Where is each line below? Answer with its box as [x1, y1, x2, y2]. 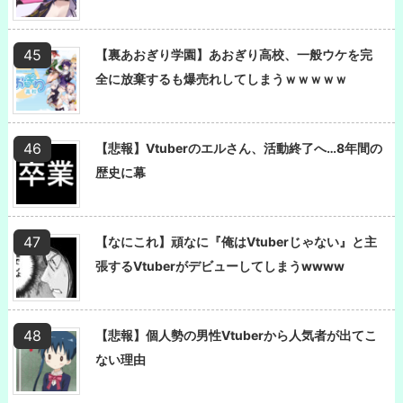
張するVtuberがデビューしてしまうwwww [95, 257, 345, 273]
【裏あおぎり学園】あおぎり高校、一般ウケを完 [95, 46, 372, 62]
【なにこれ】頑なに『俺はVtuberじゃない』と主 [95, 233, 377, 249]
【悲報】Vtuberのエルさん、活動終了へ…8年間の [95, 139, 382, 156]
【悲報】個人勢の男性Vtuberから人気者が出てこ [95, 327, 377, 343]
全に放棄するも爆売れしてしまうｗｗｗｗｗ [95, 70, 347, 86]
